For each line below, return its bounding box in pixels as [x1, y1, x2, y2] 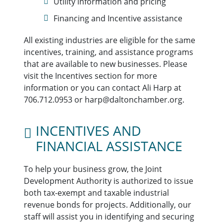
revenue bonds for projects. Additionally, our [24, 199, 191, 210]
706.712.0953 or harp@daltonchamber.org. [24, 94, 184, 105]
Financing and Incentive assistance [54, 12, 182, 24]
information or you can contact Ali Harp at [24, 82, 181, 93]
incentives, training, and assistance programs [24, 46, 193, 57]
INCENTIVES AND [36, 121, 141, 140]
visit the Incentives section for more [24, 70, 157, 81]
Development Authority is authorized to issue [24, 175, 193, 186]
